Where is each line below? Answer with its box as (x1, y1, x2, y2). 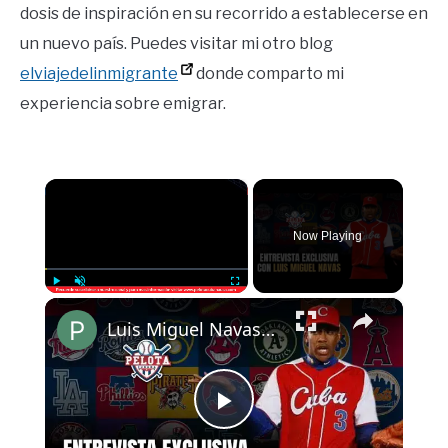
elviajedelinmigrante (20, 64, 178, 84)
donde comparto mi (193, 64, 344, 84)
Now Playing (293, 229, 363, 244)
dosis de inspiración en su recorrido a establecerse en (20, 4, 428, 24)
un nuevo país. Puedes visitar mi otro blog (20, 34, 333, 54)
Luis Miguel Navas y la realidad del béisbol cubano (260, 317, 275, 342)
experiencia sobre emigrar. (20, 94, 226, 114)
